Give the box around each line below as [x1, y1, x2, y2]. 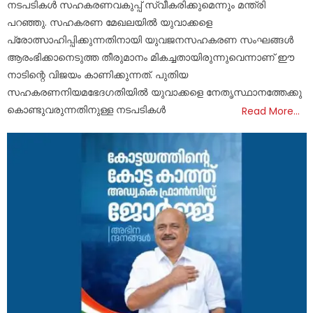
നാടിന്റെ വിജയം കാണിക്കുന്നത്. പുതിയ [7, 67, 189, 82]
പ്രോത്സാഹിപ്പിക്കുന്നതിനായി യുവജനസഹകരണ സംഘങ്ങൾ [7, 32, 294, 47]
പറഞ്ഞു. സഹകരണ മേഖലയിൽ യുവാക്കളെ [7, 15, 213, 29]
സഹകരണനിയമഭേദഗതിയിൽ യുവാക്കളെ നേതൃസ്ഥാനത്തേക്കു [7, 85, 303, 99]
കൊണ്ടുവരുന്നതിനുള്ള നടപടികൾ [7, 102, 166, 117]
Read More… [242, 103, 300, 118]
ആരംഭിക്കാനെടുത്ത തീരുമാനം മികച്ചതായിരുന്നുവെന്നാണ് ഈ [7, 50, 295, 64]
